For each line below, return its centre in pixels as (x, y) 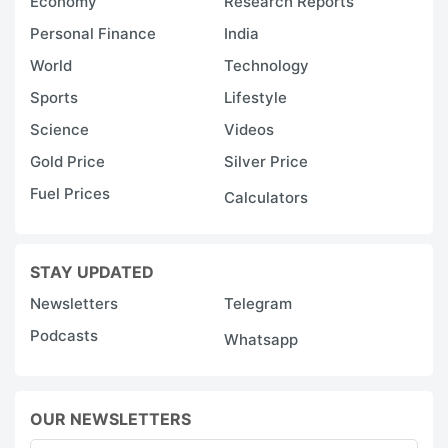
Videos (249, 129)
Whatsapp (261, 339)
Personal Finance (93, 33)
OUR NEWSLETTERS (110, 418)
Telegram (258, 303)
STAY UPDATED (92, 271)
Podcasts (64, 335)
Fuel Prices (70, 193)
